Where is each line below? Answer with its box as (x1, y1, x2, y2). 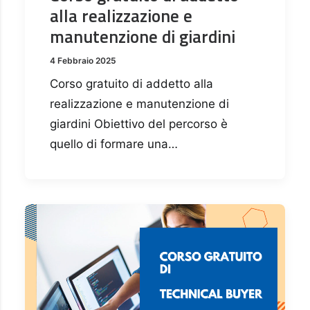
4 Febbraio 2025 (50, 55, 116, 66)
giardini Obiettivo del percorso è (50, 117, 228, 131)
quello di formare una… (50, 137, 178, 152)
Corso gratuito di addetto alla (50, 77, 213, 91)
